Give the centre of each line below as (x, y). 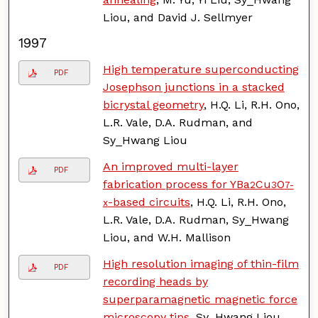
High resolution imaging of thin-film (201, 263)
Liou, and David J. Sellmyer (177, 17)
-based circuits (149, 202)
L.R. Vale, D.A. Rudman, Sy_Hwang (196, 219)
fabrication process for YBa (176, 184)
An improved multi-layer (170, 166)
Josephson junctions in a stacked (193, 87)
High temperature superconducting (201, 69)
